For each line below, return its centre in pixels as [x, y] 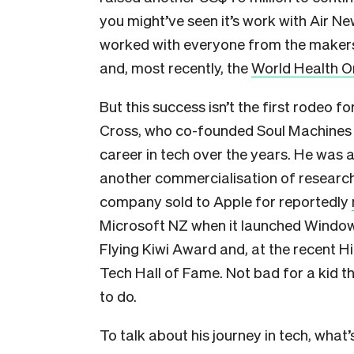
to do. [118, 296]
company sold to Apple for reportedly [226, 201]
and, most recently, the [175, 67]
